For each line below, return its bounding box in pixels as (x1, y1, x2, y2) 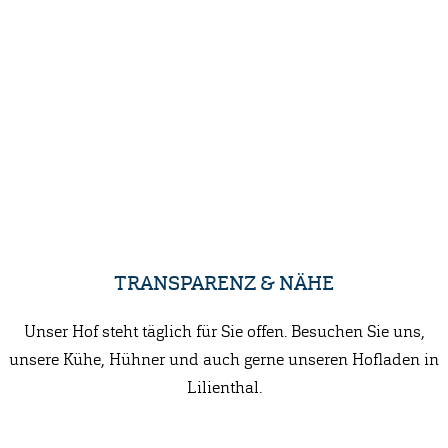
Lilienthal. (186, 377, 262, 398)
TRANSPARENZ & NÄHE (114, 270, 334, 296)
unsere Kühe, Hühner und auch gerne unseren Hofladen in (9, 349, 439, 370)
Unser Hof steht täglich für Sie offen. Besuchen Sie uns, (23, 321, 425, 342)
